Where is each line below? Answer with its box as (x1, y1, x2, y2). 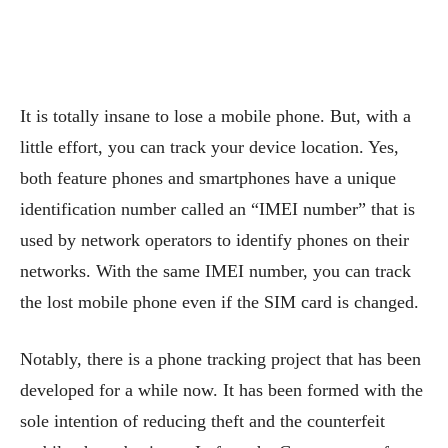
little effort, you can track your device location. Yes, (20, 136, 399, 157)
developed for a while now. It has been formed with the (20, 379, 423, 400)
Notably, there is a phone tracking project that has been (20, 348, 421, 369)
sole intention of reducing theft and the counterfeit (20, 410, 385, 431)
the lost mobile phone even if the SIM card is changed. (20, 291, 419, 312)
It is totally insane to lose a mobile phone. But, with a (20, 105, 411, 126)
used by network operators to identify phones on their (20, 229, 409, 250)
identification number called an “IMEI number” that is (20, 198, 415, 219)
